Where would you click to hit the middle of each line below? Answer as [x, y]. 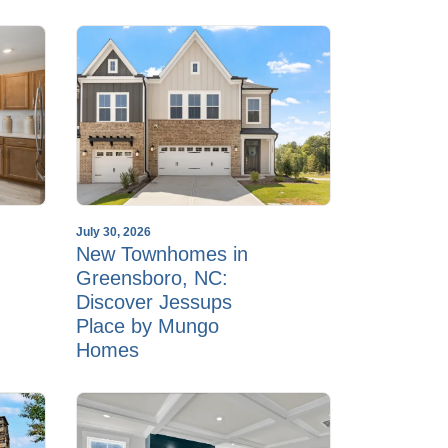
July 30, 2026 [113, 231]
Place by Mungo [147, 325]
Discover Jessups [154, 301]
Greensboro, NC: [152, 277]
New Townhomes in [162, 253]
